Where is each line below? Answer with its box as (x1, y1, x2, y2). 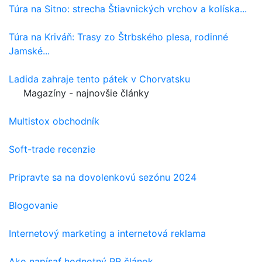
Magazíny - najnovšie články (23, 87, 149, 99)
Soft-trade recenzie (9, 143, 95, 156)
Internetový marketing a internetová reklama (9, 227, 206, 240)
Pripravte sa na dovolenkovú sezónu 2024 (9, 171, 196, 184)
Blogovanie (9, 199, 58, 212)
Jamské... (9, 45, 50, 57)
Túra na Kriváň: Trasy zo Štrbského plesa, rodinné (9, 31, 228, 43)
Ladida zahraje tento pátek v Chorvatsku (9, 73, 190, 85)
